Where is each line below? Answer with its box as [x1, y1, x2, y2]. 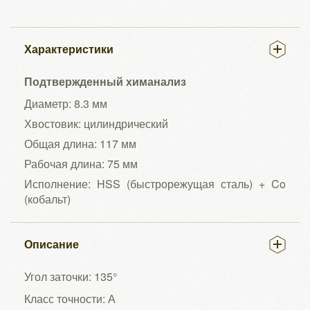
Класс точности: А [24, 291, 116, 307]
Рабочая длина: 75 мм [24, 156, 138, 172]
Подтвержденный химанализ [24, 73, 186, 90]
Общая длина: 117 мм [24, 136, 136, 152]
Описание [24, 236, 79, 253]
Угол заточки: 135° [24, 268, 117, 285]
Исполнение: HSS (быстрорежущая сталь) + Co [24, 176, 286, 192]
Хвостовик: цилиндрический [24, 116, 168, 132]
